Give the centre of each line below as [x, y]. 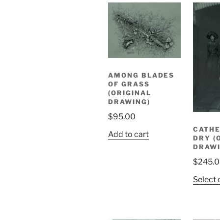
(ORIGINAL [130, 93]
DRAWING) [129, 102]
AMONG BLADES [141, 75]
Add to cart [128, 135]
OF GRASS [129, 84]
